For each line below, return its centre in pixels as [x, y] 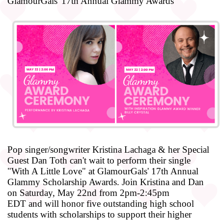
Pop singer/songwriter [50, 149]
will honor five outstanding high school [118, 203]
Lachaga [140, 149]
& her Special [182, 149]
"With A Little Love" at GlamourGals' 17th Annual [103, 171]
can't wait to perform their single [129, 160]
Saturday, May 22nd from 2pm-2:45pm [93, 192]
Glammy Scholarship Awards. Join [74, 182]
